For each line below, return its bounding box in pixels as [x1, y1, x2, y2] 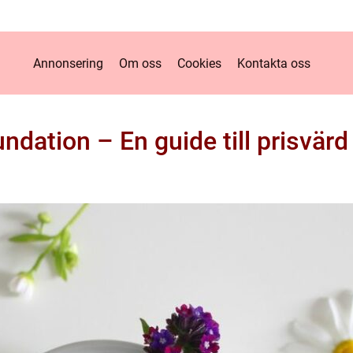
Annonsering [32, 55, 103, 71]
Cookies [176, 55, 221, 71]
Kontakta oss [236, 55, 310, 71]
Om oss [118, 55, 162, 71]
